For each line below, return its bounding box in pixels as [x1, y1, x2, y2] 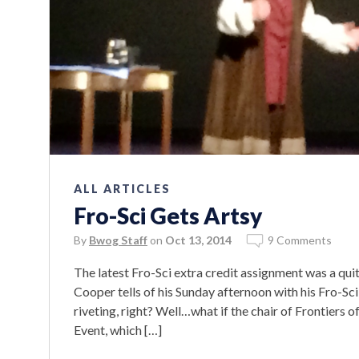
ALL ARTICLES [74, 181, 171, 196]
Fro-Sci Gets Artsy [74, 201, 262, 229]
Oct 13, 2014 [165, 232, 232, 247]
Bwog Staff [89, 232, 147, 247]
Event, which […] [74, 321, 162, 337]
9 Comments [268, 232, 332, 247]
